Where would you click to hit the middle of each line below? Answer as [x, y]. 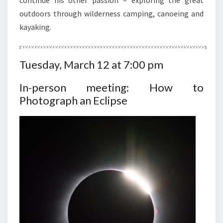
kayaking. [35, 27]
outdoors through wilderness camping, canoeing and [111, 14]
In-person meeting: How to [111, 88]
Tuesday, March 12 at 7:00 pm [91, 65]
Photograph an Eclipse [73, 101]
